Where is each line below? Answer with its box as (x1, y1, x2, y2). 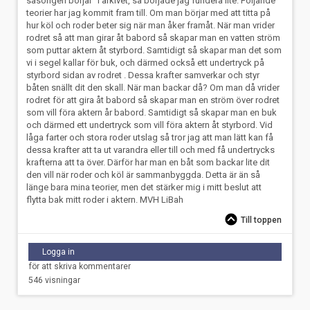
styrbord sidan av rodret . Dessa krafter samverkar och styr (26, 69, 260, 80)
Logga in (42, 247, 75, 257)
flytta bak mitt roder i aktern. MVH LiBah (26, 194, 184, 205)
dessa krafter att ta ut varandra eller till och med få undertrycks (26, 144, 275, 155)
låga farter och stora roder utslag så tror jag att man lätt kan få (26, 131, 274, 143)
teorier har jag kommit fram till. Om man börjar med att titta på (26, 7, 271, 18)
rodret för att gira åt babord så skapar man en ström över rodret (26, 94, 280, 105)
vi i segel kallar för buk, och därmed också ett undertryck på (26, 57, 265, 68)
